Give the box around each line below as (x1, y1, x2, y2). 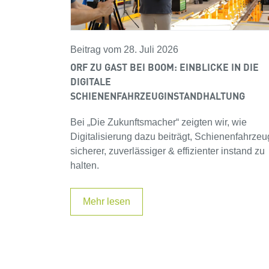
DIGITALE (70, 74, 111, 89)
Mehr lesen (83, 196, 130, 207)
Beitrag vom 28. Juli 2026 (70, 44, 178, 55)
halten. (70, 160, 99, 171)
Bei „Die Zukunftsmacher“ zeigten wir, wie (70, 117, 247, 128)
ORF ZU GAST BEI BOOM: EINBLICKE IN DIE (70, 60, 259, 74)
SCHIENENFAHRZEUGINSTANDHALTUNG (70, 89, 245, 103)
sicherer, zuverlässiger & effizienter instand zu (70, 146, 265, 157)
